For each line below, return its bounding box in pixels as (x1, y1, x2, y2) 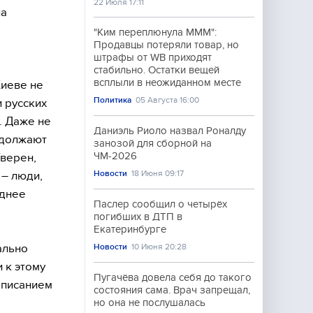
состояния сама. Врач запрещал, (94, 284, 250, 296)
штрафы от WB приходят (94, 52, 212, 63)
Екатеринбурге (94, 224, 166, 235)
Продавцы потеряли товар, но (94, 39, 239, 50)
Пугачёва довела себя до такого (94, 272, 252, 283)
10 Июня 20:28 (131, 242, 187, 252)
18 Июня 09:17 (131, 168, 184, 178)
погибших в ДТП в (94, 211, 182, 222)
